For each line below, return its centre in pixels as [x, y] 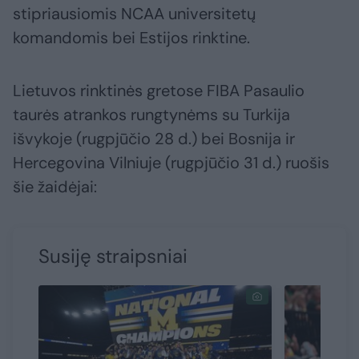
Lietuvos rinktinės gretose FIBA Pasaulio [159, 91]
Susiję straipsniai [113, 256]
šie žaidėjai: [55, 187]
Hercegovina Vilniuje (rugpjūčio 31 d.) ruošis [171, 163]
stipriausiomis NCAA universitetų [134, 14]
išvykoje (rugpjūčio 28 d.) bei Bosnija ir [154, 139]
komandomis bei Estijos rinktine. [131, 38]
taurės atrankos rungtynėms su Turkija [151, 115]
